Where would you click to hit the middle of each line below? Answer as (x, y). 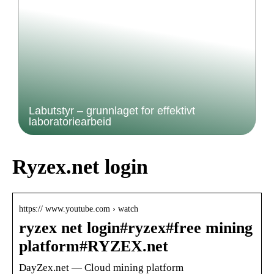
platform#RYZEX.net (94, 246)
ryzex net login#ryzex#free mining (136, 228)
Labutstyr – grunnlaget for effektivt (112, 111)
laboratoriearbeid (70, 122)
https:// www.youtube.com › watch (79, 209)
